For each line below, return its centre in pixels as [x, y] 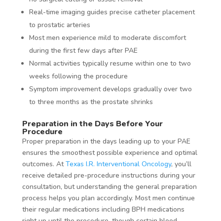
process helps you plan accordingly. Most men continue [108, 198]
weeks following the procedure [78, 76]
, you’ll [181, 164]
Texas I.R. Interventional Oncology [118, 164]
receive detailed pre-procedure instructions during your [109, 175]
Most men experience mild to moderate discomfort [107, 37]
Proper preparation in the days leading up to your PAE [106, 141]
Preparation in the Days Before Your [92, 124]
